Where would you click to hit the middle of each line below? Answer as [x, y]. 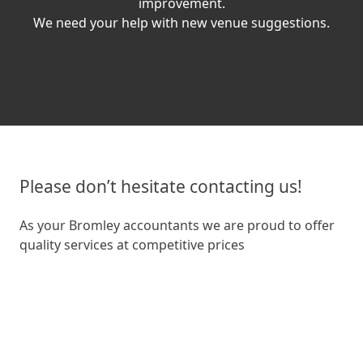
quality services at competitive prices [132, 244]
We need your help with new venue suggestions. [181, 22]
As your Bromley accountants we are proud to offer [177, 225]
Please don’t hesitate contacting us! [160, 186]
